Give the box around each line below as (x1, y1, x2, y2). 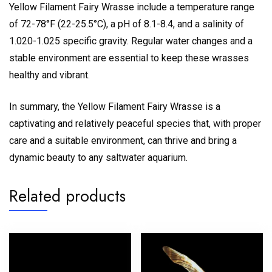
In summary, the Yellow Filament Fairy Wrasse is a (9, 101, 220, 113)
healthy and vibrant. (9, 69, 90, 81)
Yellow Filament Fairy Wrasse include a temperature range (9, 1, 254, 13)
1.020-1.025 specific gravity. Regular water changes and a (9, 35, 253, 47)
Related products (9, 184, 126, 208)
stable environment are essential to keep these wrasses (9, 52, 249, 64)
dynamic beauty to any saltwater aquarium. (9, 152, 188, 164)
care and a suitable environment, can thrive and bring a (9, 135, 237, 147)
